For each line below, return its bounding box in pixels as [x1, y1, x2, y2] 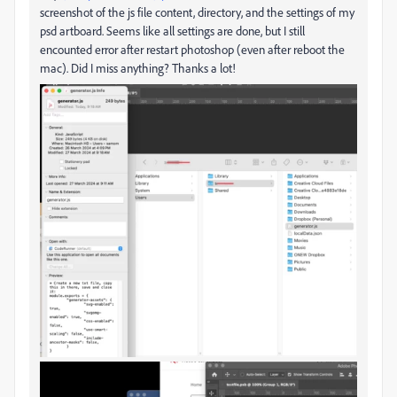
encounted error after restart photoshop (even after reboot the [40, 42, 345, 58]
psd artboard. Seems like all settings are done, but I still [40, 23, 305, 39]
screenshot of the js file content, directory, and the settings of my [40, 4, 354, 20]
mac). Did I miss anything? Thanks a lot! [40, 60, 236, 76]
